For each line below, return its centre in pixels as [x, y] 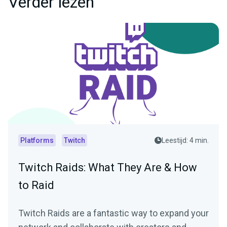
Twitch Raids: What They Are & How [108, 168]
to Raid [36, 185]
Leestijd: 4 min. [185, 141]
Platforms [37, 141]
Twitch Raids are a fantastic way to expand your [113, 213]
